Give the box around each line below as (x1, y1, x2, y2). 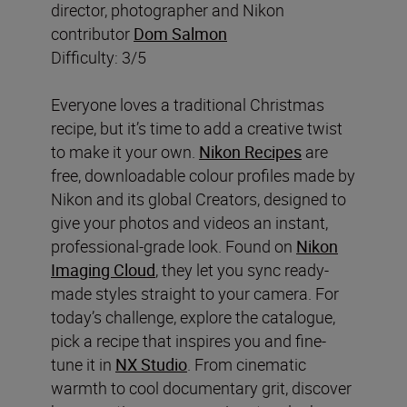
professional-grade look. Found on (51, 234, 296, 257)
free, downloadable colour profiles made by (51, 164, 355, 186)
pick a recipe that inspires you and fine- (51, 329, 326, 352)
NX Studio (115, 352, 187, 375)
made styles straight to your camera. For (51, 282, 339, 304)
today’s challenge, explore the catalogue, (51, 305, 335, 328)
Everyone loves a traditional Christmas (51, 93, 324, 115)
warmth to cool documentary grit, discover (51, 376, 352, 399)
